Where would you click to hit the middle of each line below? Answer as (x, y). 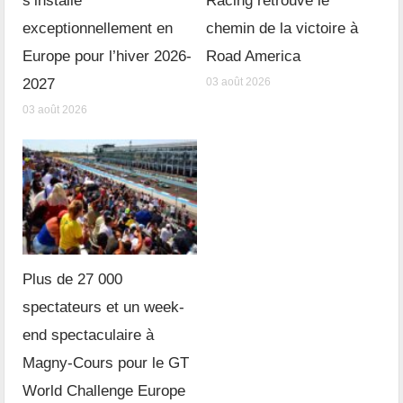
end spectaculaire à (89, 336)
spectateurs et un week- (104, 308)
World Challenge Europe (104, 391)
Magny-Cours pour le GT (106, 363)
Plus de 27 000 (73, 280)
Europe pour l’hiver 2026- (107, 57)
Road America (253, 57)
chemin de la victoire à (282, 29)
